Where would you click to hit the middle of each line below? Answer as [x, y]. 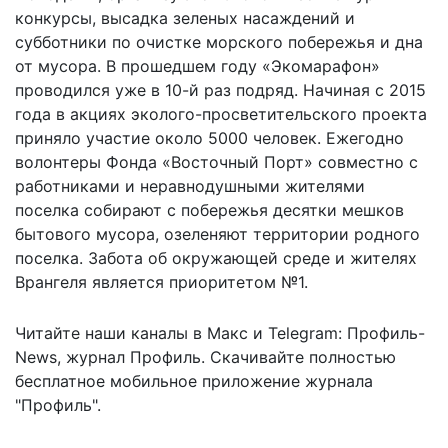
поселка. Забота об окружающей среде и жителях [216, 257]
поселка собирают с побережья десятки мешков [209, 209]
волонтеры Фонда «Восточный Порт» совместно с [216, 161]
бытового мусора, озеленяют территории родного [217, 233]
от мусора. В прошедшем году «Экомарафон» [197, 65]
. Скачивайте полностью [298, 356]
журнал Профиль [133, 356]
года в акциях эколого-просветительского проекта [221, 113]
